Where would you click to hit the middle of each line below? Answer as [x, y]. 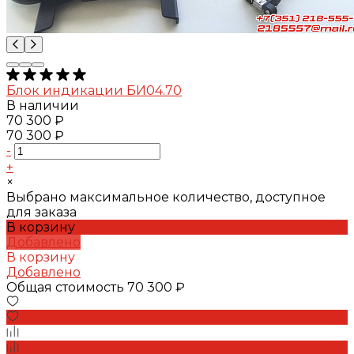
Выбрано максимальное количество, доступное [166, 197]
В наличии [43, 105]
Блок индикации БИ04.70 [94, 90]
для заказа [41, 212]
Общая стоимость [67, 287]
